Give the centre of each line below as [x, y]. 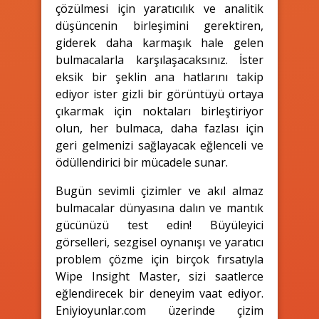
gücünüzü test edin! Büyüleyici [159, 225]
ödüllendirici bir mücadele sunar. [142, 162]
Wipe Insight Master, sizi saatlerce [159, 276]
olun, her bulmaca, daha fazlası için [159, 128]
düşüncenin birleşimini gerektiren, [159, 25]
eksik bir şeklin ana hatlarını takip [159, 77]
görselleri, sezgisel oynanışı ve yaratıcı [159, 242]
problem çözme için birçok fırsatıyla [159, 259]
